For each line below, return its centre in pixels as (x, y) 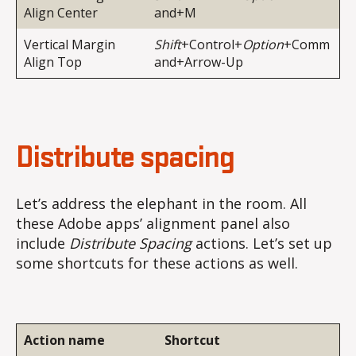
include (43, 244)
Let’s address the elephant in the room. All (161, 204)
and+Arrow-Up (199, 62)
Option (263, 45)
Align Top (53, 62)
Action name (64, 340)
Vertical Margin (70, 45)
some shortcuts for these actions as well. (157, 263)
